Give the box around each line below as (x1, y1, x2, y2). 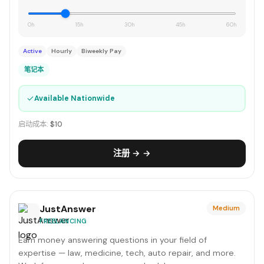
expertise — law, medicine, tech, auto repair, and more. (18, 247, 236, 258)
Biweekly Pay (81, 47, 121, 55)
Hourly (51, 47, 72, 55)
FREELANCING (39, 217, 87, 225)
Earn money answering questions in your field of (18, 235, 207, 245)
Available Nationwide (34, 93, 115, 103)
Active (23, 47, 42, 55)
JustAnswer (39, 203, 96, 215)
